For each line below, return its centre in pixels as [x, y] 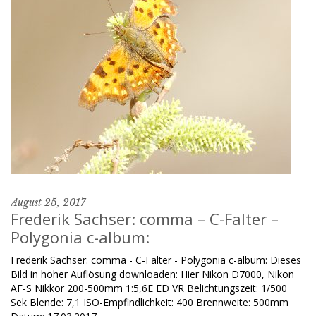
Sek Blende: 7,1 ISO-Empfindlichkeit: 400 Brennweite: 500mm [150, 302]
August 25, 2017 [48, 202]
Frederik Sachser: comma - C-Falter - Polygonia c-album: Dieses [156, 260]
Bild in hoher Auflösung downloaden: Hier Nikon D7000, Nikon [152, 274]
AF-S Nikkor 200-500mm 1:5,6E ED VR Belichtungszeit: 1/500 [149, 288]
